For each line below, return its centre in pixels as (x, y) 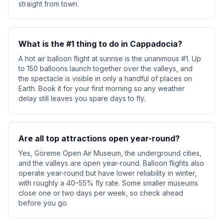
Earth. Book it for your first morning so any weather (102, 88)
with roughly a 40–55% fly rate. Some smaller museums (108, 183)
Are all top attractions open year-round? (99, 138)
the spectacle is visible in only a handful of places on (105, 78)
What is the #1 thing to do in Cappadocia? (100, 44)
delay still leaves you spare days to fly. (82, 98)
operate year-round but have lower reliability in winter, (108, 173)
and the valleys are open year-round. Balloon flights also (111, 163)
